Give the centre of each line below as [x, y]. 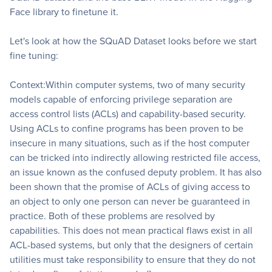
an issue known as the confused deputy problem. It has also [136, 172]
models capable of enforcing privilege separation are [121, 100]
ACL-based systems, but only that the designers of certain [131, 245]
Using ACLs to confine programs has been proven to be [127, 129]
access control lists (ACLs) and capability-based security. [128, 114]
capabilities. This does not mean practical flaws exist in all [131, 231]
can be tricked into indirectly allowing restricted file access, [135, 158]
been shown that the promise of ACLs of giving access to [130, 187]
